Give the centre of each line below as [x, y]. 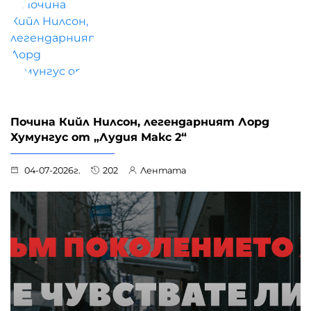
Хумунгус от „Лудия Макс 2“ [99, 137]
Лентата [163, 170]
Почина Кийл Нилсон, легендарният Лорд [140, 121]
